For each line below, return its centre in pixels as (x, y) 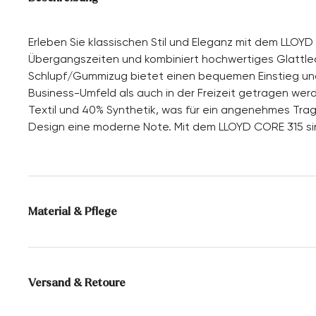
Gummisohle (208, 298)
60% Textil (202, 272)
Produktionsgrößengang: (97, 245)
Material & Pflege (72, 212)
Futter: (50, 272)
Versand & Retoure (77, 283)
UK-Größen (205, 245)
